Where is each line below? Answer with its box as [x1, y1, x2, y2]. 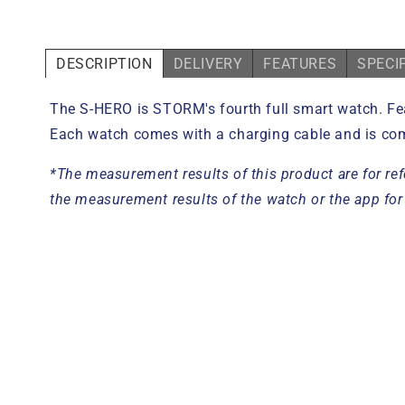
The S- [50, 99, 94, 118]
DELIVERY [173, 54, 243, 72]
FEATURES [263, 54, 337, 72]
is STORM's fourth [133, 99, 262, 118]
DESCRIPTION [56, 54, 153, 72]
